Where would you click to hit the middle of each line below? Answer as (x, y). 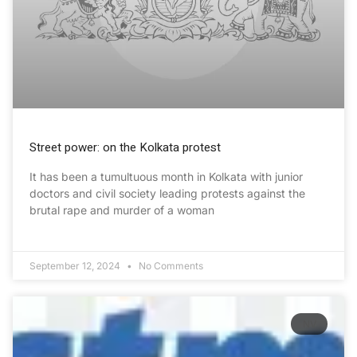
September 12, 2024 (76, 266)
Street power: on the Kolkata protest (125, 148)
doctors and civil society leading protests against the (167, 194)
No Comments (170, 266)
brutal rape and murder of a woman (122, 210)
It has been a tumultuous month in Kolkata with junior (166, 177)
